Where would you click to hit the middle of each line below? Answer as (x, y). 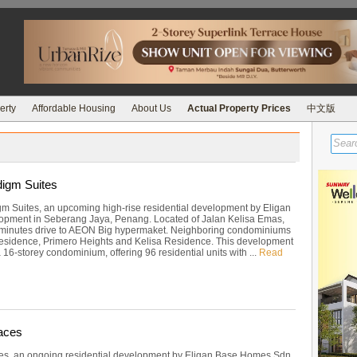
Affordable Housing (74, 108)
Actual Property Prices (239, 108)
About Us (151, 108)
